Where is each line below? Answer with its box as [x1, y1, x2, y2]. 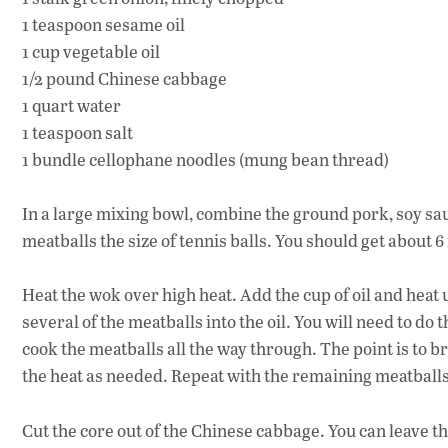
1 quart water [22, 93, 121, 117]
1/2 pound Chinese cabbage [22, 66, 227, 90]
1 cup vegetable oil [22, 39, 160, 63]
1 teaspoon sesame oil [22, 12, 185, 36]
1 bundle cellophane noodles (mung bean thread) [22, 147, 389, 171]
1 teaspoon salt [22, 120, 133, 144]
